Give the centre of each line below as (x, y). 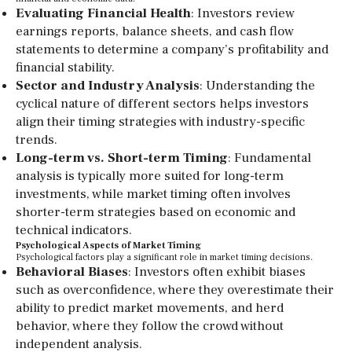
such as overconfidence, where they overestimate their (175, 290)
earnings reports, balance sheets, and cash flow (155, 31)
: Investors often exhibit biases (217, 272)
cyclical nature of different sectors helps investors (162, 104)
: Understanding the (257, 86)
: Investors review (243, 13)
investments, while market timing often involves (153, 194)
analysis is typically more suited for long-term (150, 176)
